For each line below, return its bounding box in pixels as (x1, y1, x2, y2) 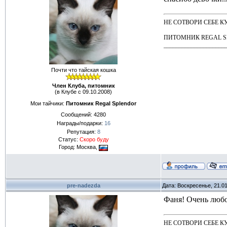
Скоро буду (79, 136, 109, 143)
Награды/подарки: (56, 120, 104, 127)
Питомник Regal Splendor (66, 100, 136, 106)
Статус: (58, 136, 80, 143)
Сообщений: (61, 111, 94, 118)
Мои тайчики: (30, 100, 66, 106)
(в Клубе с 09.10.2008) (55, 89, 112, 95)
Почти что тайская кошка (51, 67, 116, 73)
